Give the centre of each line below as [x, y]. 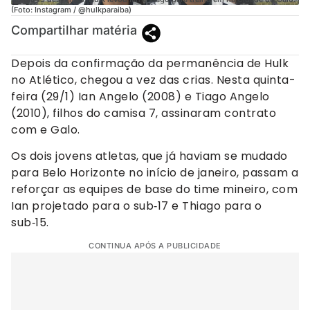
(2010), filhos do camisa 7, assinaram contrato [144, 113]
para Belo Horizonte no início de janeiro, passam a [155, 172]
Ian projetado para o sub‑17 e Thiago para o [137, 206]
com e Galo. [46, 129]
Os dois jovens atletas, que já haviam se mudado [149, 156]
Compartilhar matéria [74, 30]
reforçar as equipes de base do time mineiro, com [154, 189]
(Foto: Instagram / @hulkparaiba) [71, 9]
